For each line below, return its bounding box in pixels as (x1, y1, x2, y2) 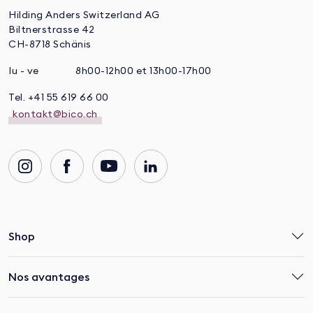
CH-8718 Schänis (8, 39, 92, 50)
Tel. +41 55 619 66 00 (8, 92, 109, 103)
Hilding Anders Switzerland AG (8, 10, 160, 20)
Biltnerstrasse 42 (8, 24, 95, 35)
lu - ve (9, 66, 39, 76)
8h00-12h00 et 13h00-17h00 (75, 66, 212, 76)
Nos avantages (8, 269, 89, 284)
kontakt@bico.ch (13, 109, 98, 119)
